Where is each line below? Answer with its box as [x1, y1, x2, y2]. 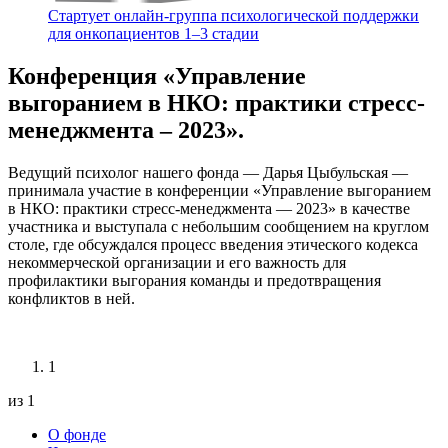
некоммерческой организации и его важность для [8, 254, 346, 272]
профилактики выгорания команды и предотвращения [8, 272, 381, 290]
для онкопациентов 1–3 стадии [48, 25, 259, 43]
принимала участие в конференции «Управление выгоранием [8, 182, 431, 200]
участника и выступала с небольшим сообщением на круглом [8, 218, 429, 236]
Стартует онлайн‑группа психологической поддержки [48, 7, 419, 25]
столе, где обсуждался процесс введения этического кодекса [8, 236, 418, 254]
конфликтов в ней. [8, 290, 135, 308]
